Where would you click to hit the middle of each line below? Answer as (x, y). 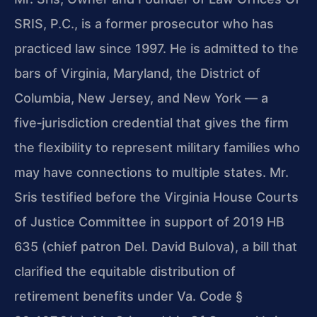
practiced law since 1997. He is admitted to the (156, 49)
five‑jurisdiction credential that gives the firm (151, 123)
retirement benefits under (96, 296)
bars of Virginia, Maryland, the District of (137, 74)
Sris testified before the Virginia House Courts (156, 197)
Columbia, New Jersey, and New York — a (141, 98)
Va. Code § (210, 296)
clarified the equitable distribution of (125, 272)
